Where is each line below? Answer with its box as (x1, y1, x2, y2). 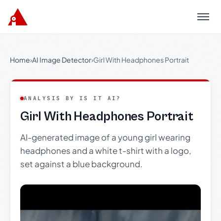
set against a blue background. (20, 158, 143, 169)
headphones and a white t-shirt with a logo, (20, 145, 191, 156)
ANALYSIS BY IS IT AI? (24, 95, 121, 102)
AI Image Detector (32, 55, 91, 64)
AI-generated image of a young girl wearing (20, 132, 190, 143)
